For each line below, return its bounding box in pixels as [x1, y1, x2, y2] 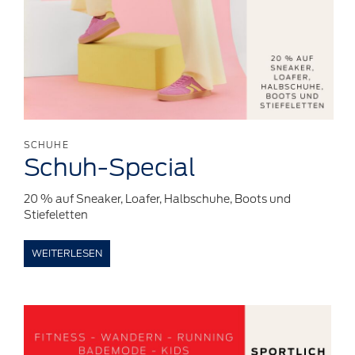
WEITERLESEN [32, 246, 102, 259]
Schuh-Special [24, 152, 196, 182]
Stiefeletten [24, 207, 88, 222]
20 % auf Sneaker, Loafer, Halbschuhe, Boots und [24, 191, 291, 206]
